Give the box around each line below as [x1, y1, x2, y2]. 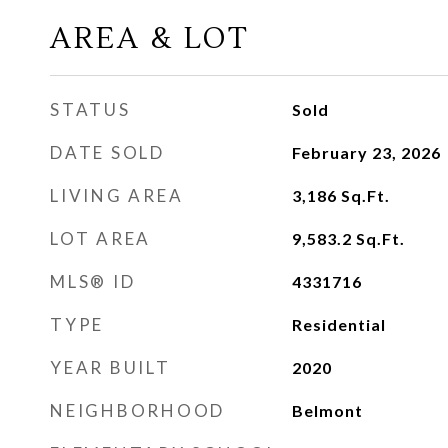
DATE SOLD [50, 142, 165, 163]
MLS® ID [50, 271, 136, 292]
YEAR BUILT [50, 357, 171, 378]
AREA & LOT [50, 20, 249, 57]
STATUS [50, 99, 131, 120]
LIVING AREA [50, 185, 184, 206]
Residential [291, 315, 386, 334]
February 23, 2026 [291, 143, 441, 162]
